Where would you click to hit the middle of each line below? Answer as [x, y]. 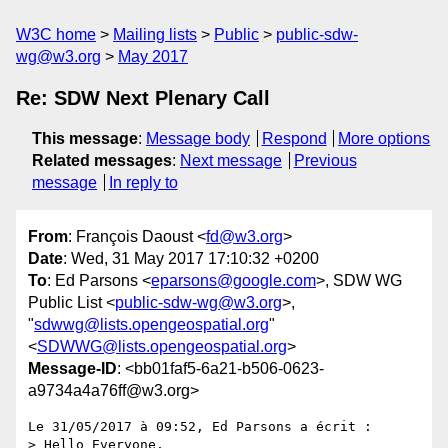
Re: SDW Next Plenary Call [143, 98]
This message [85, 138]
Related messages [102, 160]
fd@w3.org [244, 237]
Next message [231, 160]
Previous [325, 160]
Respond [294, 138]
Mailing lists [155, 34]
